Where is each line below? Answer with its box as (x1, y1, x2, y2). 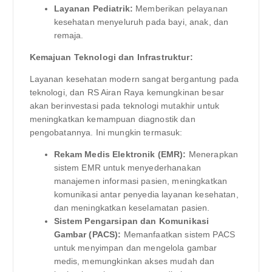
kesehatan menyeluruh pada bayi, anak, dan (53, 17, 229, 27)
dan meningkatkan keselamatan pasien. (53, 203, 210, 213)
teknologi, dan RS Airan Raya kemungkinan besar (29, 87, 224, 98)
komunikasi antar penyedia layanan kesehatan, (53, 189, 239, 200)
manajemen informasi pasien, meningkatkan (53, 176, 228, 186)
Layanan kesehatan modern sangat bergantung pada (29, 74, 239, 84)
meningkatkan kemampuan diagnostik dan (29, 114, 195, 124)
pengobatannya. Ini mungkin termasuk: (29, 127, 183, 138)
